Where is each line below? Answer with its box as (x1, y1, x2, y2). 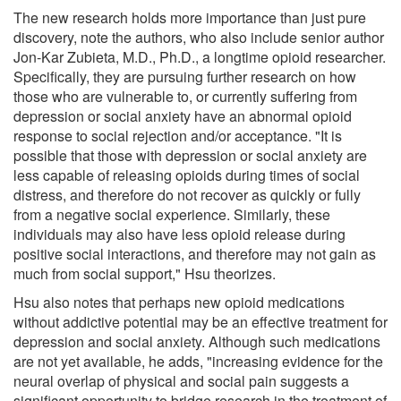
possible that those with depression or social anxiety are (13, 144, 367, 166)
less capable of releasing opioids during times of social (13, 164, 360, 185)
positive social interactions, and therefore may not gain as (13, 243, 376, 264)
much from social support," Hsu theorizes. (13, 262, 276, 284)
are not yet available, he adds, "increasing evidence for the (13, 350, 383, 371)
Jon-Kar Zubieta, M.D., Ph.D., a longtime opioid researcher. (13, 46, 386, 67)
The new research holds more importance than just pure (13, 6, 366, 28)
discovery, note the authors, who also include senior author (13, 26, 384, 47)
